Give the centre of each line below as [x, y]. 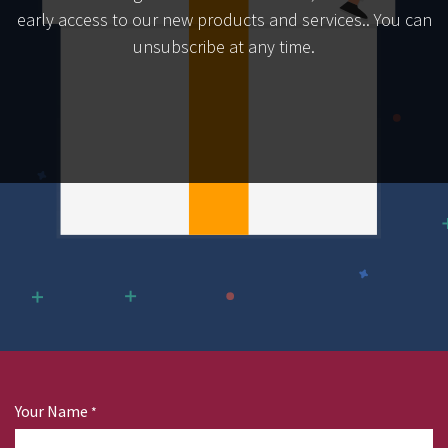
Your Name [51, 411]
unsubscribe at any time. [224, 46]
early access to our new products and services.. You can [224, 19]
